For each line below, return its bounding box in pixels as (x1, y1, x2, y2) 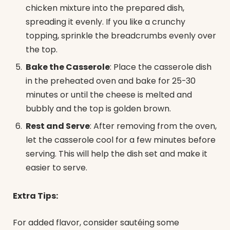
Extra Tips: (13, 190, 58, 202)
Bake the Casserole (26, 61, 110, 73)
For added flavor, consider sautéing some (13, 216, 179, 228)
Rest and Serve (26, 120, 90, 132)
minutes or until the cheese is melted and (26, 88, 192, 101)
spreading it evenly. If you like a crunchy (26, 15, 185, 28)
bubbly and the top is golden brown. (26, 102, 171, 114)
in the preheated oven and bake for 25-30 (26, 74, 196, 87)
